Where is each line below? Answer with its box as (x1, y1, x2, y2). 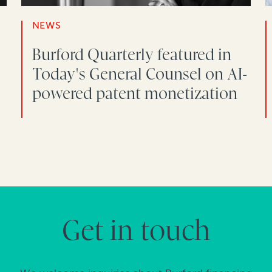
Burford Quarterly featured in (32, 45, 231, 64)
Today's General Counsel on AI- (32, 64, 247, 83)
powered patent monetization (32, 84, 237, 103)
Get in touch (62, 215, 210, 247)
